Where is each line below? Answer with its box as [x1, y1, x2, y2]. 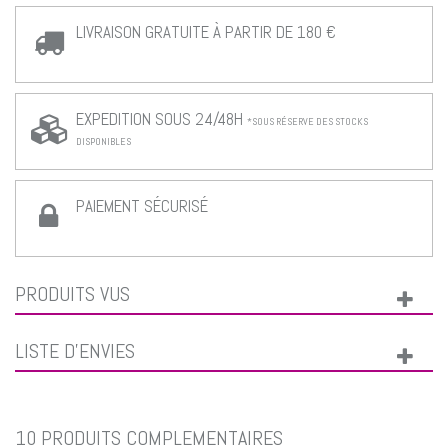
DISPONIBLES [76, 134, 131, 148]
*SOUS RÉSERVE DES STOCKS [247, 114, 368, 128]
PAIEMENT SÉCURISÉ [76, 194, 208, 217]
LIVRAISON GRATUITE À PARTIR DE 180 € [76, 20, 336, 43]
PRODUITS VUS [15, 280, 130, 307]
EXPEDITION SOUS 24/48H [76, 107, 247, 130]
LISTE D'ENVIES [15, 337, 135, 364]
